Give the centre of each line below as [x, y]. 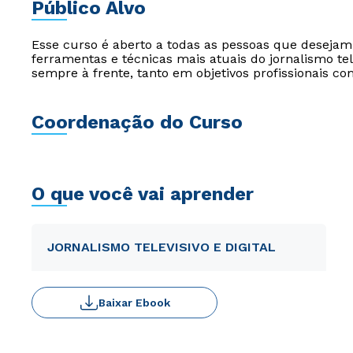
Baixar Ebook [134, 303]
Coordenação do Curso [137, 122]
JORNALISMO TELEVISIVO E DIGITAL [162, 247]
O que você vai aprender [143, 194]
